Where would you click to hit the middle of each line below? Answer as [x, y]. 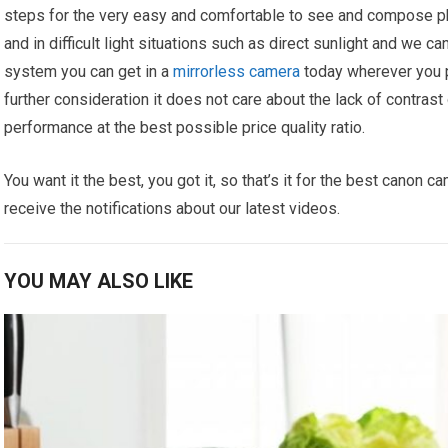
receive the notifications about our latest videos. [172, 208]
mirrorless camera [237, 71]
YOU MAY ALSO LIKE [99, 280]
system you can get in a [89, 71]
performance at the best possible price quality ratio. [185, 127]
